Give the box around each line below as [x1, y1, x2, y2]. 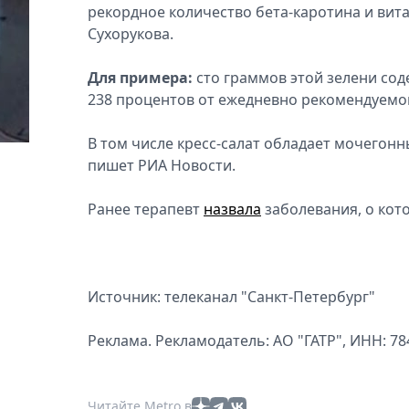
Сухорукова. [88, 23, 173, 44]
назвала [204, 198, 261, 219]
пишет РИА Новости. [88, 154, 236, 175]
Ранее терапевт [88, 198, 204, 219]
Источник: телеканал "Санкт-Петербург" [88, 286, 375, 307]
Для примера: [88, 67, 193, 88]
